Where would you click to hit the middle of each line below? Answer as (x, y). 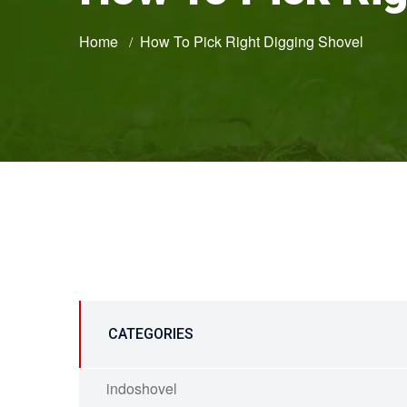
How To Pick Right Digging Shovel (252, 41)
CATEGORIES (151, 334)
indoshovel (142, 388)
